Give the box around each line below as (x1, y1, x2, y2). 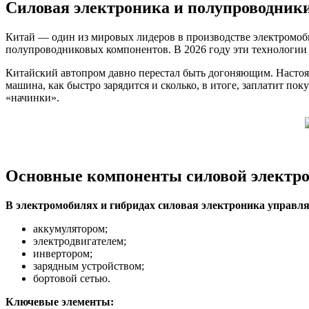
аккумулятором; (33, 223, 108, 235)
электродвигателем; (33, 235, 126, 248)
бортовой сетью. (33, 272, 110, 285)
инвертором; (33, 248, 92, 260)
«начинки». (6, 91, 59, 103)
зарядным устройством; (33, 260, 144, 272)
